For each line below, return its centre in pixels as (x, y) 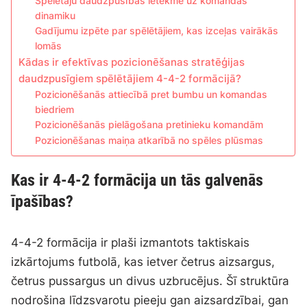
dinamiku (56, 16)
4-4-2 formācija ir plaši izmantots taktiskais (131, 243)
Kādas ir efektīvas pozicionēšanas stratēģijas (132, 62)
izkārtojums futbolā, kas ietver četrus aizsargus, (143, 262)
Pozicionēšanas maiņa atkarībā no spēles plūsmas (149, 141)
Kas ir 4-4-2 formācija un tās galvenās (137, 181)
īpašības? (42, 202)
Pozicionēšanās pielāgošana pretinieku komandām (149, 125)
